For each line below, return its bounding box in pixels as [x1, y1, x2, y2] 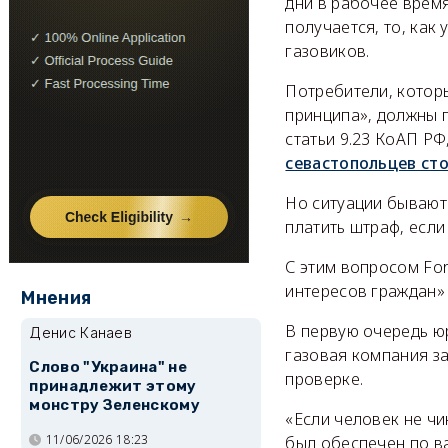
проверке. [285, 367, 364, 390]
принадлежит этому [29, 377, 197, 396]
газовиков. [285, 39, 370, 62]
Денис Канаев [29, 324, 133, 341]
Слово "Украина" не [29, 358, 187, 377]
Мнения [21, 287, 92, 309]
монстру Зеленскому [29, 396, 200, 415]
